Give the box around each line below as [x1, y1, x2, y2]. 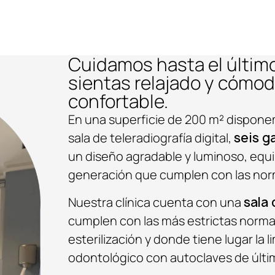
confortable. [68, 88, 169, 114]
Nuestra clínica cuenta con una [68, 193, 244, 211]
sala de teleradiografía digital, [68, 130, 234, 147]
